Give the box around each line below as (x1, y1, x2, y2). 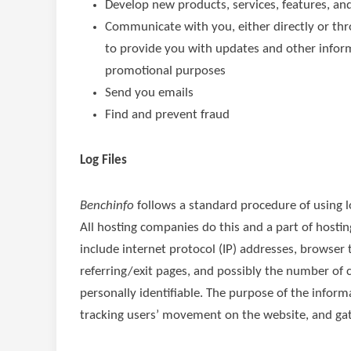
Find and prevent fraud (105, 108, 230, 121)
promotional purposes (105, 64, 226, 78)
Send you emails (105, 86, 194, 100)
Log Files (80, 154, 127, 167)
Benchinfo (80, 199, 134, 212)
